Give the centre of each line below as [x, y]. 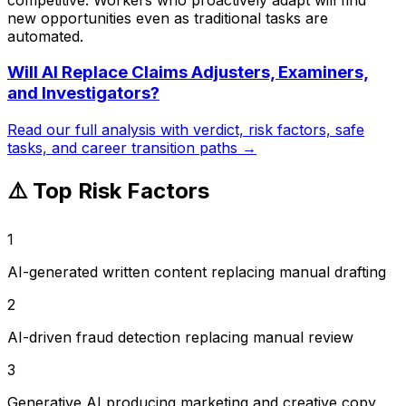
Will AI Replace [69, 72]
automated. [45, 36]
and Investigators [79, 93]
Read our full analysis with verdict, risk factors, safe [186, 130]
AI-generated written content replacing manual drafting [197, 271]
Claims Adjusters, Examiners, [250, 72]
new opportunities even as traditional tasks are [168, 18]
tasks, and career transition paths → [132, 148]
